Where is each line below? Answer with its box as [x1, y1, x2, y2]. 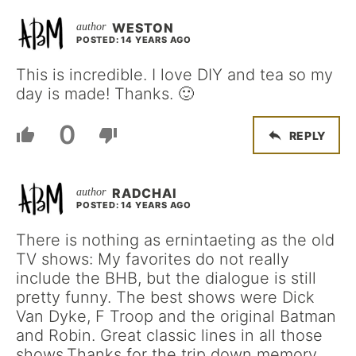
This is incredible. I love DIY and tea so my [16, 65, 333, 84]
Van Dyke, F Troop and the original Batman [16, 307, 336, 326]
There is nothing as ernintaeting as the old [16, 230, 335, 250]
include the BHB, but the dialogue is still [16, 269, 316, 288]
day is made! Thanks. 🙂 [16, 84, 194, 103]
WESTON [112, 20, 174, 36]
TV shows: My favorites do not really [16, 250, 289, 269]
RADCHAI [112, 185, 177, 201]
